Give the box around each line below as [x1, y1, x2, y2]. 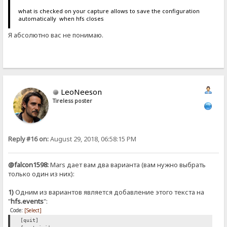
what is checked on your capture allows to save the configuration [18, 7, 200, 15]
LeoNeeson [61, 86, 102, 97]
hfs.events [11, 196, 44, 206]
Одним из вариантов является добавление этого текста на [14, 187, 205, 197]
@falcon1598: [8, 160, 49, 169]
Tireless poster [53, 97, 93, 104]
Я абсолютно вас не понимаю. [8, 30, 104, 40]
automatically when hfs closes [18, 15, 104, 23]
